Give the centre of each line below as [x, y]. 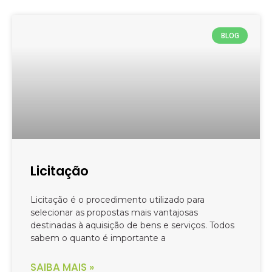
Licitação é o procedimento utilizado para [117, 200]
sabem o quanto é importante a [98, 238]
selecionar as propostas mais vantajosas [114, 213]
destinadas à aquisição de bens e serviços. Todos [132, 226]
